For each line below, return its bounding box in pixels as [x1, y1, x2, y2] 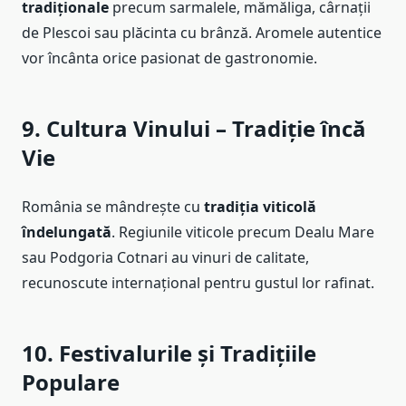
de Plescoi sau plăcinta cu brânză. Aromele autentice [22, 23, 382, 43]
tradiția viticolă [204, 197, 316, 217]
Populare [22, 367, 120, 398]
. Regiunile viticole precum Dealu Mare [111, 222, 374, 243]
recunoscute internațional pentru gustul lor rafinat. [22, 273, 374, 294]
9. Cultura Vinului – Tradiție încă [22, 113, 366, 144]
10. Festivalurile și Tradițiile [22, 338, 316, 369]
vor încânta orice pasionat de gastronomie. [22, 48, 317, 69]
